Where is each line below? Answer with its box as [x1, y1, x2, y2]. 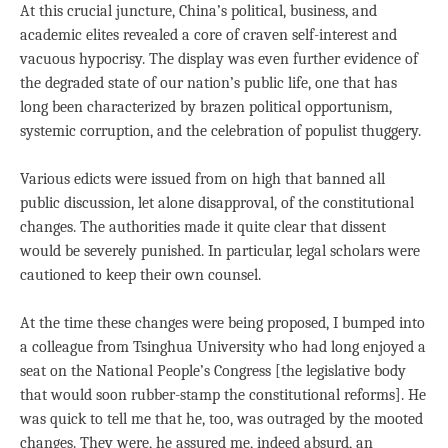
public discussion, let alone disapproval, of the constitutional [20, 194, 414, 212]
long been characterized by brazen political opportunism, [20, 98, 392, 116]
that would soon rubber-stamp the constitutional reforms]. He [20, 386, 426, 404]
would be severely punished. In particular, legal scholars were [20, 242, 420, 260]
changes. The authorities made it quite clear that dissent [20, 218, 386, 236]
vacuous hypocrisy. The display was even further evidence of [20, 50, 418, 68]
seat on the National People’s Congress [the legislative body [20, 362, 406, 380]
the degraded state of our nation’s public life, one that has [20, 74, 397, 92]
